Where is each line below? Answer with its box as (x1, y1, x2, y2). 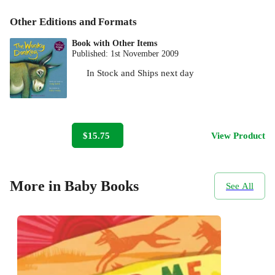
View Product (211, 130, 265, 141)
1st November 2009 (110, 48, 179, 58)
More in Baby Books (10, 177, 139, 194)
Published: (72, 48, 111, 58)
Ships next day (137, 68, 195, 79)
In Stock (87, 68, 119, 79)
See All (226, 180, 254, 191)
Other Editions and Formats (10, 15, 137, 28)
